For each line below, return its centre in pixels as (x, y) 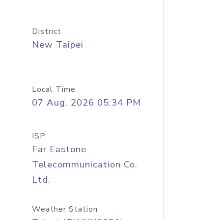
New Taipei (57, 45)
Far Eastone (59, 149)
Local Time (54, 89)
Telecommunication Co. (84, 165)
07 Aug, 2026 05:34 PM (86, 103)
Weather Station (65, 209)
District (46, 31)
